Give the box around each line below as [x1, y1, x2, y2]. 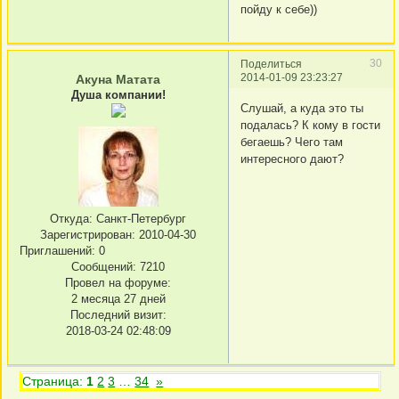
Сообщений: [71, 259, 136, 273]
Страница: [22, 374, 87, 389]
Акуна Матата [76, 71, 160, 86]
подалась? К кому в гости [240, 118, 380, 132]
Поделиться [240, 57, 302, 69]
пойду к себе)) [240, 2, 317, 16]
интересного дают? [240, 152, 344, 166]
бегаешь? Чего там [240, 135, 343, 149]
